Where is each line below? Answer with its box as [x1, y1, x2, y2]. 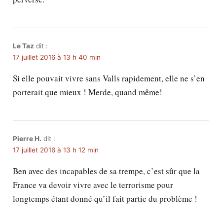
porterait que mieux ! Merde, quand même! [12, 86, 162, 98]
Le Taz [12, 42, 34, 50]
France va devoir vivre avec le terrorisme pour [12, 179, 173, 191]
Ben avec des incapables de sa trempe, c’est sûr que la [12, 165, 200, 177]
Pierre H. [12, 135, 41, 143]
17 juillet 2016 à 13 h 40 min [12, 53, 101, 62]
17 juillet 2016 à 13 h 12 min [12, 146, 99, 154]
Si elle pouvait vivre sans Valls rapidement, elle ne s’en [12, 73, 205, 84]
